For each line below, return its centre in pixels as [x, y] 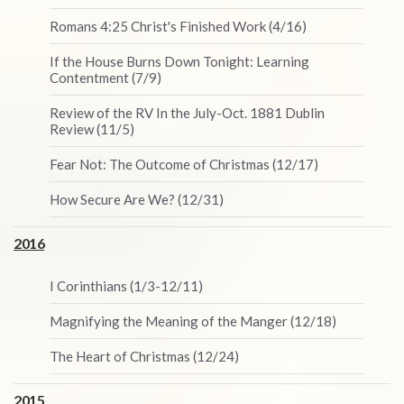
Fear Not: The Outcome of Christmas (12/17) [184, 164]
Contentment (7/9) [106, 78]
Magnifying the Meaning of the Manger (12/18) [193, 321]
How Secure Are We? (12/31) [137, 199]
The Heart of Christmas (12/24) [144, 356]
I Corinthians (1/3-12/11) [126, 286]
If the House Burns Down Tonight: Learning [179, 61]
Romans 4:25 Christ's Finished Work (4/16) [178, 26]
